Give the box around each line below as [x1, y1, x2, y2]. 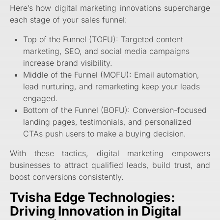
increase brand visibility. [23, 58, 113, 68]
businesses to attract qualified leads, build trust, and [10, 160, 210, 170]
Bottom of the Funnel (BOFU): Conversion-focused [23, 105, 207, 115]
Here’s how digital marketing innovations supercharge [10, 3, 210, 13]
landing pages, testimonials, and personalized [23, 117, 192, 127]
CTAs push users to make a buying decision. [23, 129, 187, 139]
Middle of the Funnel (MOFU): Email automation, [23, 70, 200, 80]
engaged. [23, 93, 58, 104]
